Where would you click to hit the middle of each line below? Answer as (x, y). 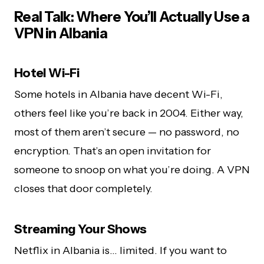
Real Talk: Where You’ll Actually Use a (132, 17)
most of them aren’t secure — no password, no (127, 132)
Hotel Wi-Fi (47, 73)
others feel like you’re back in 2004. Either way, (129, 113)
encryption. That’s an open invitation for (113, 151)
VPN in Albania (61, 34)
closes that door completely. (83, 189)
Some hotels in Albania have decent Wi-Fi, (118, 95)
